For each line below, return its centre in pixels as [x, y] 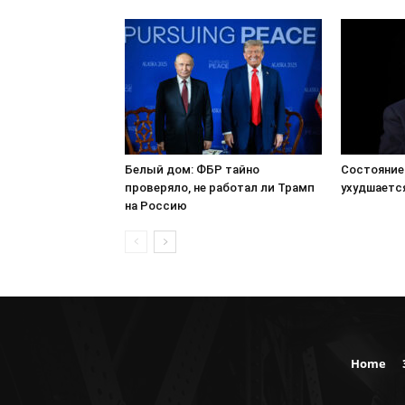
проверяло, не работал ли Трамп [220, 187]
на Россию [156, 205]
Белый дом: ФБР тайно [192, 169]
